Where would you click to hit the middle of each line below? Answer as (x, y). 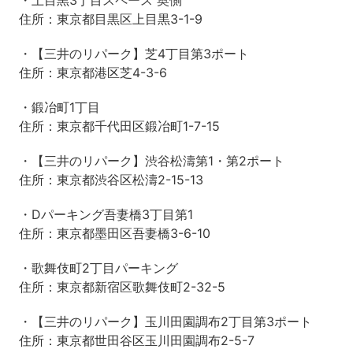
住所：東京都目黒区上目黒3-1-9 (110, 19)
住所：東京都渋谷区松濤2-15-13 (111, 180)
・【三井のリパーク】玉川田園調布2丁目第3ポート (165, 322)
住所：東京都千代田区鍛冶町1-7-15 (119, 126)
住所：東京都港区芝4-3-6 (93, 73)
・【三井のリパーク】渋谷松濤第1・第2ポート (151, 161)
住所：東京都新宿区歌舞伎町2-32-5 (122, 287)
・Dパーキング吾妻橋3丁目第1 (106, 215)
